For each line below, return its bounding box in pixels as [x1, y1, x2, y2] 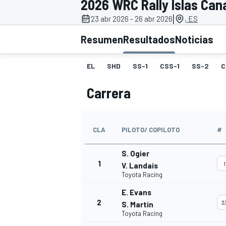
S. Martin [122, 200, 153, 209]
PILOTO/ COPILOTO [122, 126, 180, 134]
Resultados [123, 33, 175, 46]
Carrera [87, 84, 131, 102]
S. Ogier [122, 149, 149, 158]
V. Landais [122, 161, 158, 171]
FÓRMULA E [178, 173, 216, 182]
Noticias [175, 33, 213, 46]
